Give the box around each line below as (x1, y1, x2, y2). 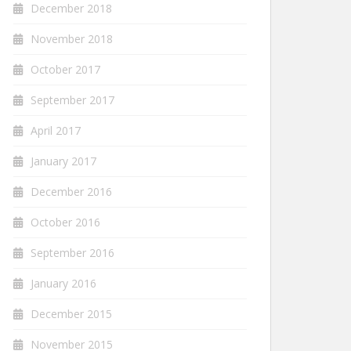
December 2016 (31, 184, 112, 199)
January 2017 (31, 154, 96, 168)
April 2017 (31, 123, 81, 138)
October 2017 (31, 62, 100, 77)
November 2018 (31, 31, 113, 46)
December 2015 (31, 306, 112, 321)
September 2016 (31, 245, 114, 260)
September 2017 (31, 92, 114, 107)
